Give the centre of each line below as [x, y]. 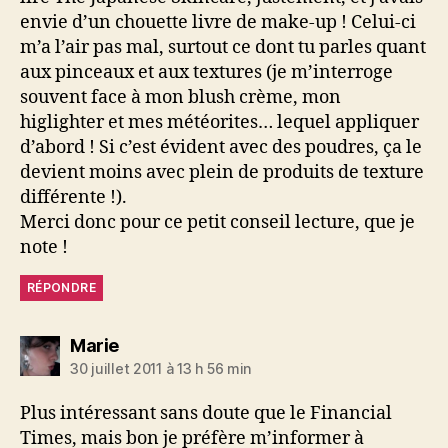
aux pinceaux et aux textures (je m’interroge [206, 72]
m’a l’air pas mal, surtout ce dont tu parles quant [223, 47]
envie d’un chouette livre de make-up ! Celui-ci [218, 22]
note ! [44, 247]
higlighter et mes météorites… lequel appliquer [219, 122]
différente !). [73, 197]
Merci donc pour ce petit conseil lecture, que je [217, 222]
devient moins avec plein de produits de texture [222, 172]
